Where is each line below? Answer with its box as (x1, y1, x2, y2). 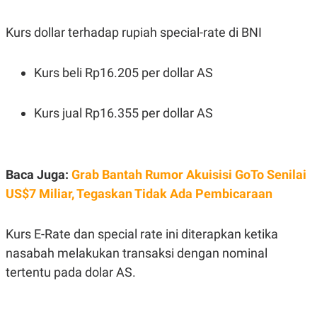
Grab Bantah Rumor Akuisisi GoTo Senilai (71, 167, 306, 183)
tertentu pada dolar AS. (6, 265, 136, 280)
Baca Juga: (6, 167, 71, 183)
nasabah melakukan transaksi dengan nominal (6, 246, 267, 261)
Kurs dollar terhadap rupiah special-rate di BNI (6, 25, 262, 40)
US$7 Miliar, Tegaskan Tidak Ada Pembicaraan (6, 186, 272, 202)
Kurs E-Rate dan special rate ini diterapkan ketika (6, 226, 278, 242)
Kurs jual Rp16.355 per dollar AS (34, 105, 213, 121)
